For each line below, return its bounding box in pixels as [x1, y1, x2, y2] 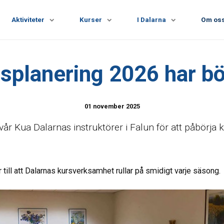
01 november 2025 [84, 102, 140, 110]
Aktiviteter [11, 15, 44, 23]
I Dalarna [136, 15, 166, 23]
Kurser [79, 15, 102, 23]
